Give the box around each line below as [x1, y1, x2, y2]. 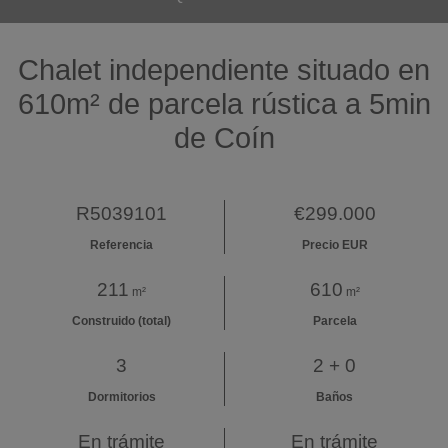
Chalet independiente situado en [18, 54, 430, 86]
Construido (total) [72, 314, 172, 328]
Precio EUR [301, 238, 368, 252]
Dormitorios [87, 390, 156, 404]
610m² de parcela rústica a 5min [17, 88, 431, 120]
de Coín [173, 122, 275, 154]
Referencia [90, 238, 154, 252]
